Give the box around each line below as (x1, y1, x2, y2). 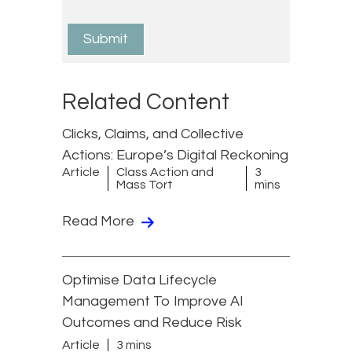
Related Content (62, 90, 229, 115)
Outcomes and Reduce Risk (62, 315, 242, 331)
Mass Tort (116, 178, 173, 192)
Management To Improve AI (62, 294, 244, 310)
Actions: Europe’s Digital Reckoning (62, 148, 288, 163)
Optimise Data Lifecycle (62, 273, 217, 288)
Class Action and (116, 166, 214, 179)
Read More (62, 214, 137, 229)
